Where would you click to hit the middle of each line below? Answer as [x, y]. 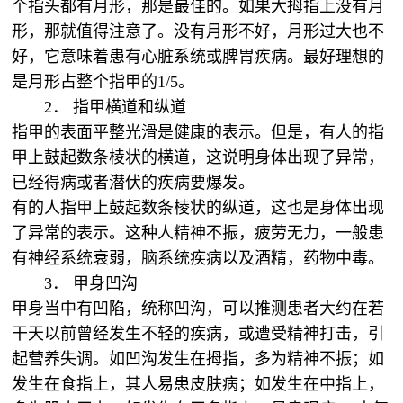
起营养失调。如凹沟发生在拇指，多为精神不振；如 [198, 359]
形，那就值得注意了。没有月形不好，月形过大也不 [198, 31]
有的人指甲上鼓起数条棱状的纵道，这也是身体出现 [198, 208]
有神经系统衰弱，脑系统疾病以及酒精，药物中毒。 [201, 258]
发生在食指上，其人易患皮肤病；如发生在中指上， [198, 384]
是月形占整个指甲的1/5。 [106, 82]
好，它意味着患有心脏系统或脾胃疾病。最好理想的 [198, 57]
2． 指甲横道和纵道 [116, 107]
